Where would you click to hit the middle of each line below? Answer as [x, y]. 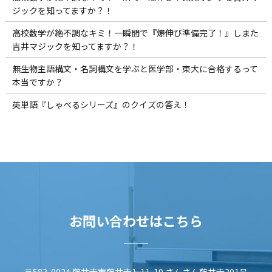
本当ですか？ [37, 82]
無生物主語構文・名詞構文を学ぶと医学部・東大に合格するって [135, 68]
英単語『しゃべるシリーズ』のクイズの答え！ [101, 104]
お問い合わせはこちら [136, 221]
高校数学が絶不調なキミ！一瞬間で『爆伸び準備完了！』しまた [135, 32]
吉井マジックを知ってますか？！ [75, 46]
